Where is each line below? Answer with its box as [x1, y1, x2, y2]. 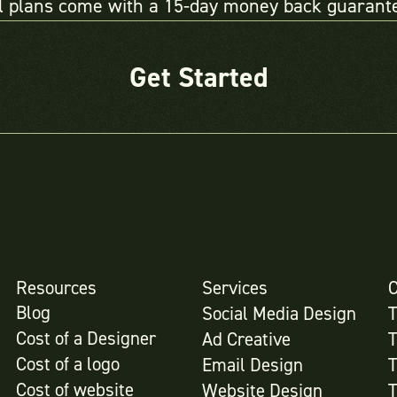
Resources [15, 276, 97, 301]
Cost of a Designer [15, 326, 156, 352]
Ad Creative [201, 327, 291, 353]
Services [201, 276, 268, 301]
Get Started [128, 58, 269, 97]
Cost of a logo [15, 352, 120, 378]
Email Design [201, 353, 303, 378]
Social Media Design [201, 301, 356, 327]
